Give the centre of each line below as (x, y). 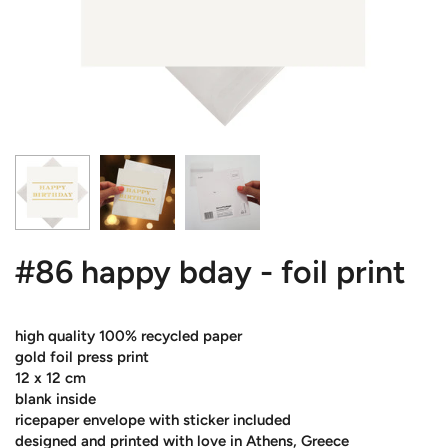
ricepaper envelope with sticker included (153, 419)
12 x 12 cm (50, 377)
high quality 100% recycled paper (128, 335)
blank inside (55, 398)
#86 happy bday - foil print (210, 271)
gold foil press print (82, 356)
